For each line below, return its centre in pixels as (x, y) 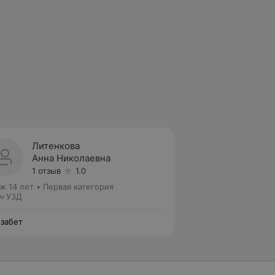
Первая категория (78, 187)
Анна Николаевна (71, 158)
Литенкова (56, 146)
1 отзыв (46, 171)
